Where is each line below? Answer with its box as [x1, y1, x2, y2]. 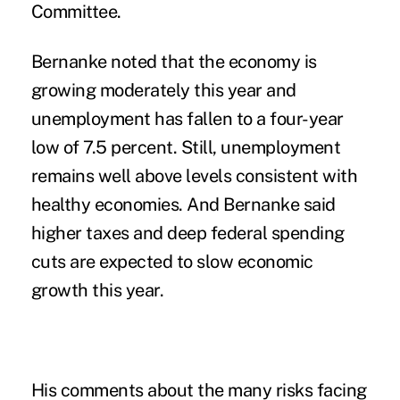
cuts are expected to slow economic [30, 250, 313, 272]
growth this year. [30, 279, 164, 301]
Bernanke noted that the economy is [30, 50, 317, 72]
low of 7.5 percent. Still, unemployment [30, 136, 341, 158]
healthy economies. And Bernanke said [30, 193, 336, 215]
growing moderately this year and [30, 79, 296, 101]
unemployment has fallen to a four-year [30, 107, 344, 129]
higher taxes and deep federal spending [30, 221, 345, 244]
